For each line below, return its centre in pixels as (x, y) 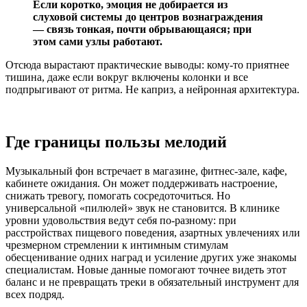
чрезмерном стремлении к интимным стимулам (117, 245)
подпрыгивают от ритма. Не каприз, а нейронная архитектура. (152, 90)
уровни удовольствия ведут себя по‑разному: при (121, 221)
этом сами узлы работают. (98, 42)
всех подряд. (35, 295)
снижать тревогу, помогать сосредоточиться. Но (118, 196)
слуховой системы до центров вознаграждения (148, 17)
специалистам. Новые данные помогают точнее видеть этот (146, 270)
